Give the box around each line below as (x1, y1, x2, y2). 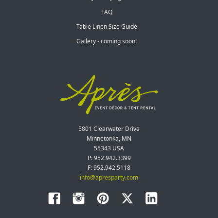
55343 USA (94, 144, 124, 152)
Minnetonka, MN (87, 134, 131, 143)
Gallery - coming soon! (76, 36, 137, 45)
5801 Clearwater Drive (78, 124, 140, 133)
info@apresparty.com (80, 173, 138, 182)
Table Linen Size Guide (76, 22, 137, 31)
